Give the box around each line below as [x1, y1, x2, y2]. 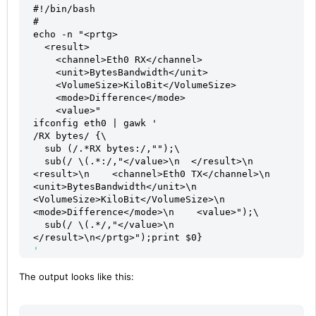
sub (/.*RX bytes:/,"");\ [44, 142, 180, 154]
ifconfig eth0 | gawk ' [33, 117, 157, 128]
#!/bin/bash [33, 3, 95, 14]
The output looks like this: [19, 270, 134, 282]
